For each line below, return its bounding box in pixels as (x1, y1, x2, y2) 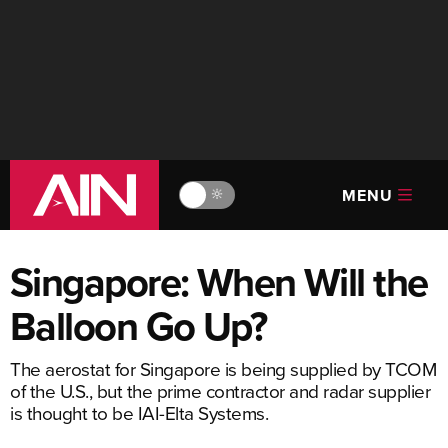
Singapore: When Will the (10, 253, 428, 311)
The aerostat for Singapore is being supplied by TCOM (10, 355, 436, 382)
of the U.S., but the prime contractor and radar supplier (10, 377, 430, 404)
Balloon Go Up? (10, 297, 267, 355)
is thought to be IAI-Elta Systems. (10, 399, 268, 426)
